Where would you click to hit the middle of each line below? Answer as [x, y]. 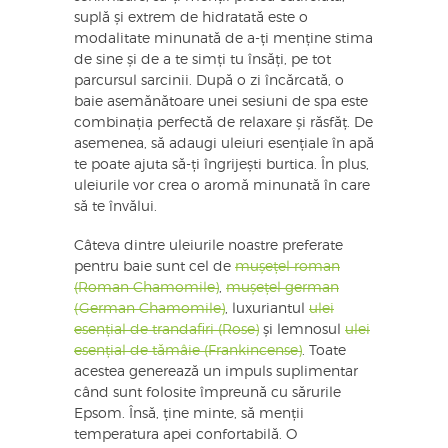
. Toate [324, 351]
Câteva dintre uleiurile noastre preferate [208, 246]
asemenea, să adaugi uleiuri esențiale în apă [224, 144]
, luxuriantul [267, 309]
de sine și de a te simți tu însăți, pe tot [202, 60]
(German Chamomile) [149, 309]
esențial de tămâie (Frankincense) [188, 351]
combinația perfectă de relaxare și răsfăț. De [223, 123]
